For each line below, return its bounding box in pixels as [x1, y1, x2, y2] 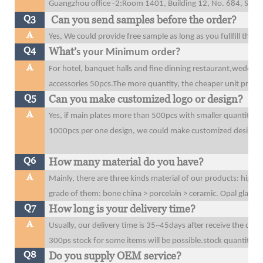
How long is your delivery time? [49, 202, 196, 215]
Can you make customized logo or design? [49, 92, 244, 105]
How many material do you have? [49, 155, 204, 168]
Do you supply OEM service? [49, 249, 187, 262]
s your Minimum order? [76, 46, 181, 58]
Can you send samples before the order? [49, 13, 237, 26]
